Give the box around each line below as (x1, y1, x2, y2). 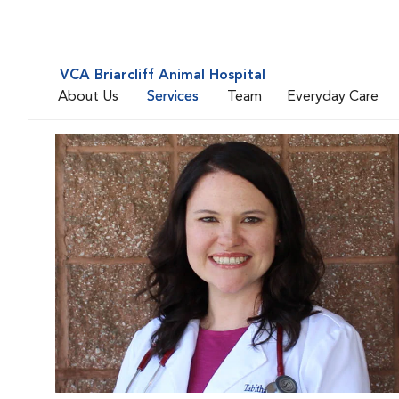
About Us (58, 89, 118, 104)
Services (147, 89, 199, 104)
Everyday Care (287, 89, 379, 104)
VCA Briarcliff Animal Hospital (60, 69, 265, 83)
